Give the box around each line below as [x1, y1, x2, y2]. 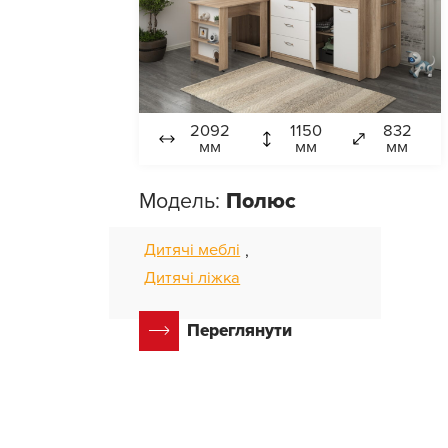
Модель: [139, 187, 227, 214]
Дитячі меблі [144, 239, 241, 260]
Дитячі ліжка [144, 267, 241, 288]
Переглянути [187, 320, 293, 342]
